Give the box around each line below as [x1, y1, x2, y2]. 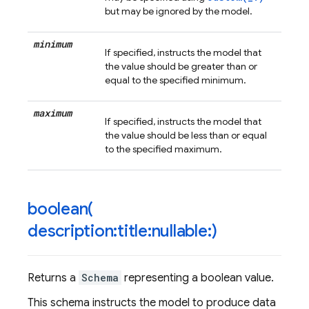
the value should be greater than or [105, 60, 257, 72]
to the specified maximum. [105, 143, 222, 155]
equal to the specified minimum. [105, 74, 246, 86]
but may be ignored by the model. [105, 5, 252, 17]
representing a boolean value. [121, 271, 274, 285]
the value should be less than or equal [105, 129, 267, 141]
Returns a [28, 271, 79, 285]
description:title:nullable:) [28, 221, 217, 241]
